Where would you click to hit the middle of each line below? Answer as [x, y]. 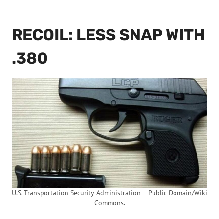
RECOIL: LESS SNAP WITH [109, 35]
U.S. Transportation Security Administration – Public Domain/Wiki [109, 193]
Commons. [109, 203]
